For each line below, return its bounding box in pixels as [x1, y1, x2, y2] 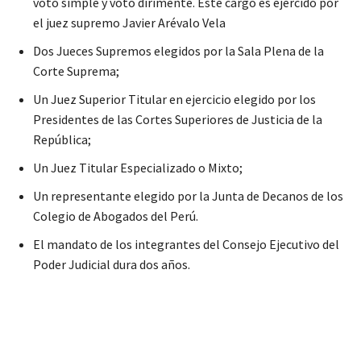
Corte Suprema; [33, 63, 119, 80]
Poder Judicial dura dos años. [33, 256, 190, 273]
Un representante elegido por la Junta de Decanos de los [33, 188, 343, 205]
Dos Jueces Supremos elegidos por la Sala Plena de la [33, 43, 324, 60]
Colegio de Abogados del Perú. [33, 208, 198, 225]
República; [33, 131, 91, 148]
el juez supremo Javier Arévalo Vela [33, 15, 226, 31]
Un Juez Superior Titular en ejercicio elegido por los [33, 91, 316, 108]
